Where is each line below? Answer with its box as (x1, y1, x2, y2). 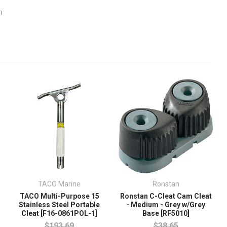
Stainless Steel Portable (19, 201, 100, 209)
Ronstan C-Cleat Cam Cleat (120, 192, 212, 201)
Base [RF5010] (142, 209, 190, 218)
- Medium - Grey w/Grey (126, 201, 206, 209)
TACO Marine (38, 180, 81, 188)
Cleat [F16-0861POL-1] (21, 209, 98, 218)
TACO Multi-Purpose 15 (19, 192, 99, 201)
